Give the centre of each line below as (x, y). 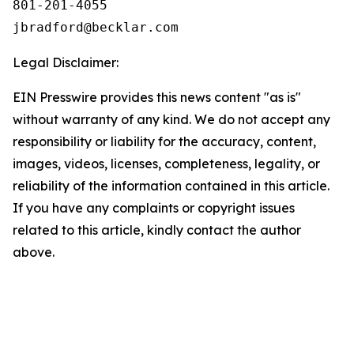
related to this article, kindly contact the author (157, 230)
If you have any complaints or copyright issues (154, 208)
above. (34, 252)
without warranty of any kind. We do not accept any (171, 119)
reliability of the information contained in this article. (171, 186)
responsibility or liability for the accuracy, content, (164, 141)
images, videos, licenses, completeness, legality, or (166, 164)
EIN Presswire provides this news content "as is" (157, 97)
